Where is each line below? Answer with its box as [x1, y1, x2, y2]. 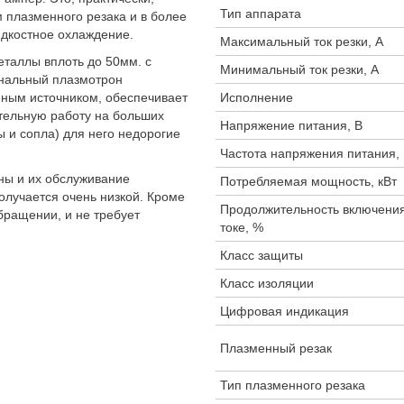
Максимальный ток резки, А [220, 34, 383, 49]
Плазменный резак [220, 341, 332, 355]
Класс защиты [220, 248, 303, 262]
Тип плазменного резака [220, 378, 365, 392]
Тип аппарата [220, 6, 301, 21]
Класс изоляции [220, 276, 314, 290]
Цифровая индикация [220, 304, 349, 318]
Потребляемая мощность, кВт [220, 174, 397, 188]
